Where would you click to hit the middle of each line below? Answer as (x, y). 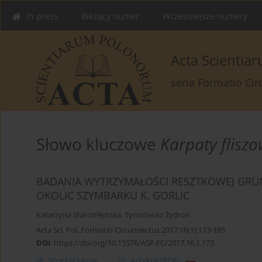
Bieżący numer (110, 16)
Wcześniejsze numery (205, 16)
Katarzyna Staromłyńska (79, 215)
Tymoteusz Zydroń (157, 215)
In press (42, 16)
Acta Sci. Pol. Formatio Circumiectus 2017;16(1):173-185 (131, 230)
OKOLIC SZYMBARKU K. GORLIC (113, 196)
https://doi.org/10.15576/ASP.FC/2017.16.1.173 (134, 243)
